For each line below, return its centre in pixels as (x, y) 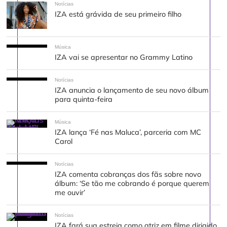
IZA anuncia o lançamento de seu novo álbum (132, 90)
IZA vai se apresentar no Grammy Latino (124, 57)
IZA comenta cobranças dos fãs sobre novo (128, 174)
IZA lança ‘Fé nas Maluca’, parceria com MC (128, 132)
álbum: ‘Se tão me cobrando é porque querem (132, 183)
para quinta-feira (84, 99)
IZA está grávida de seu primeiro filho (118, 14)
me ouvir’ (70, 192)
